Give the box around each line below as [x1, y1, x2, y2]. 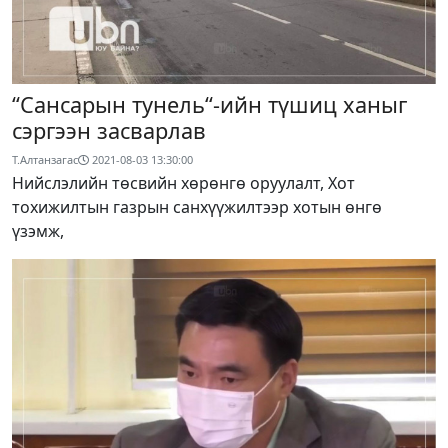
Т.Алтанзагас [12, 152, 78, 168]
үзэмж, [12, 220, 64, 243]
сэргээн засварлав [12, 116, 206, 146]
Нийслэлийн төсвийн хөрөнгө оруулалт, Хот [12, 172, 355, 195]
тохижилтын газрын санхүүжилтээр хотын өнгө [12, 196, 382, 219]
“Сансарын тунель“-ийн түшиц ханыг [12, 90, 407, 120]
